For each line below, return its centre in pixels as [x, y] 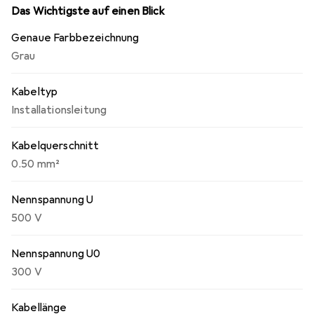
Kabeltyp [35, 92]
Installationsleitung [59, 110]
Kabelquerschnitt [55, 146]
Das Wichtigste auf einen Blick [88, 11]
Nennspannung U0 [56, 254]
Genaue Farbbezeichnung [75, 38]
